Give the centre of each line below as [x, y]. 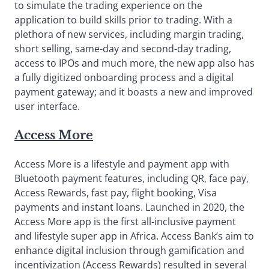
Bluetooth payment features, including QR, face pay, [131, 178]
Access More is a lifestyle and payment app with [122, 164]
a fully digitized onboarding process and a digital [124, 77]
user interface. [47, 106]
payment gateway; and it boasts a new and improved [134, 92]
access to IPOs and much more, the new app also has [134, 63]
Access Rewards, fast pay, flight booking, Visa [116, 192]
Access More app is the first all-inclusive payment [125, 221]
